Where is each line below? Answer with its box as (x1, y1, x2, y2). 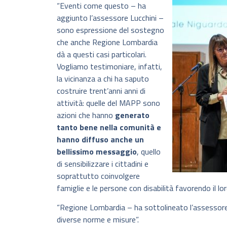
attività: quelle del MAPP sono (57, 96, 160, 109)
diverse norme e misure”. (57, 213, 139, 226)
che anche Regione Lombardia (57, 35, 158, 48)
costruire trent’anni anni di (57, 84, 145, 97)
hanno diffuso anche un (57, 133, 144, 145)
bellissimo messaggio (57, 145, 137, 158)
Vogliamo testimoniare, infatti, (57, 60, 162, 72)
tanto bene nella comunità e (57, 121, 161, 133)
